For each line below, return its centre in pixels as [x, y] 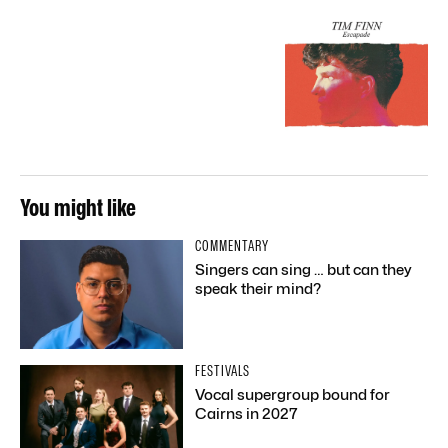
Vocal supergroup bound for [293, 394]
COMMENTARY [232, 245]
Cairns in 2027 [247, 413]
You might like [78, 207]
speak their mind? [258, 288]
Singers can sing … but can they [303, 269]
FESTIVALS [223, 370]
